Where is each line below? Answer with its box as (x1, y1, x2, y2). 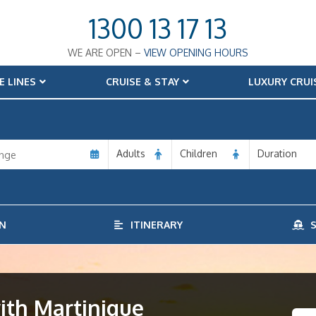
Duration (257, 147, 297, 159)
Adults (116, 147, 145, 159)
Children (180, 147, 217, 159)
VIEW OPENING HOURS (144, 47, 248, 59)
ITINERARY (124, 219, 183, 231)
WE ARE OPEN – (68, 47, 144, 59)
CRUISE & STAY (105, 75, 179, 87)
